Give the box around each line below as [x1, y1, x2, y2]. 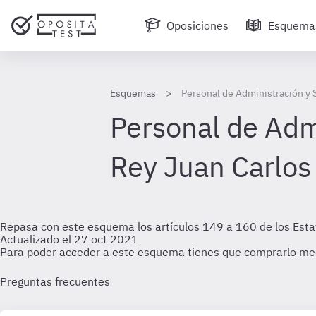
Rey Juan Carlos [110, 148, 311, 185]
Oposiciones [166, 18, 229, 32]
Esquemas [110, 87, 156, 99]
